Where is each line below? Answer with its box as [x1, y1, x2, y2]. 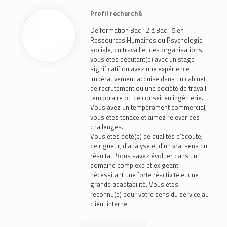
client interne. [90, 199, 129, 209]
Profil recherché [90, 8, 142, 18]
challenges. [90, 122, 123, 132]
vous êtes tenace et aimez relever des [90, 112, 200, 122]
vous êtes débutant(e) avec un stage [90, 54, 195, 64]
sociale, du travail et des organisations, [90, 45, 204, 55]
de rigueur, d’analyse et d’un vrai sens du [90, 141, 207, 151]
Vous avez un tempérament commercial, [90, 102, 207, 112]
